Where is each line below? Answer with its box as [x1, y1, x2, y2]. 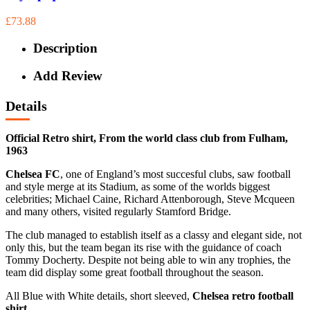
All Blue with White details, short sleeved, [6, 289, 192, 302]
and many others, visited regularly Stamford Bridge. [6, 205, 231, 217]
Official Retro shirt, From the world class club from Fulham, [6, 131, 288, 144]
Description [33, 40, 98, 55]
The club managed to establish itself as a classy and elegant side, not [6, 228, 302, 241]
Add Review [33, 69, 102, 84]
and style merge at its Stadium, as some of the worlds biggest [6, 180, 270, 192]
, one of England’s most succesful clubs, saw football [60, 167, 291, 180]
